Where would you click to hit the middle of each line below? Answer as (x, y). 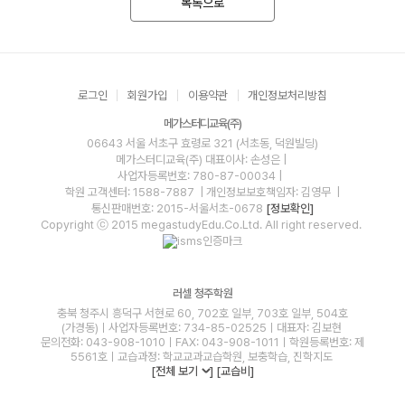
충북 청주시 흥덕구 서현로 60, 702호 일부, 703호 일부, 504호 (202, 313)
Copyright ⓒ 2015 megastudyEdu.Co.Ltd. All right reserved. (201, 224)
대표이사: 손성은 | (245, 159)
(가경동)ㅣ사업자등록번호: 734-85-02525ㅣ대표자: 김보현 (201, 327)
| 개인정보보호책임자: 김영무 (267, 192)
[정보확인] (290, 208)
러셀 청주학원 (202, 293)
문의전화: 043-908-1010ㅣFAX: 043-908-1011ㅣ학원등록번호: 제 (202, 342)
